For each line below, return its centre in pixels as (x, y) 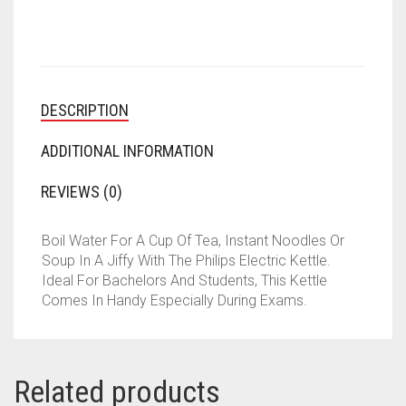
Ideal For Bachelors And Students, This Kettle (184, 281)
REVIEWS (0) (82, 192)
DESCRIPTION (85, 111)
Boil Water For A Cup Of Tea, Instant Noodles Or (193, 241)
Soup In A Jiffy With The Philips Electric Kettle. (186, 261)
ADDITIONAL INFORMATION (127, 151)
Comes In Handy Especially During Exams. (174, 301)
